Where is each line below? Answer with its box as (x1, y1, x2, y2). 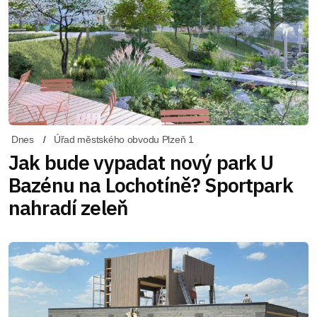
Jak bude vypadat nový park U (8, 149, 274, 176)
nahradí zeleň (8, 195, 129, 221)
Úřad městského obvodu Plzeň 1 (53, 134, 194, 146)
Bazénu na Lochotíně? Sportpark (8, 172, 293, 199)
